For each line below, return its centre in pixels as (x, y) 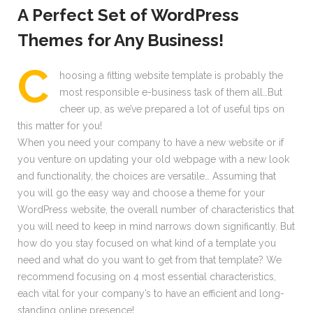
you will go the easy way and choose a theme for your (141, 193)
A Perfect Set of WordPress (128, 15)
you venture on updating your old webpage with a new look (153, 159)
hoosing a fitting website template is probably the (171, 75)
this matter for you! (60, 126)
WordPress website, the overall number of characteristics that (156, 210)
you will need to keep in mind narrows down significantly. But (156, 226)
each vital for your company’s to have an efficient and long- (151, 293)
